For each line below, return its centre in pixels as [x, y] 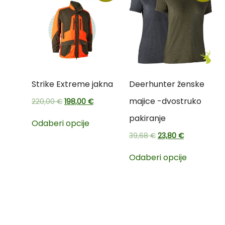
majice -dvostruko [165, 101]
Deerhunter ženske [166, 84]
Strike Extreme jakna [72, 84]
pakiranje [147, 119]
